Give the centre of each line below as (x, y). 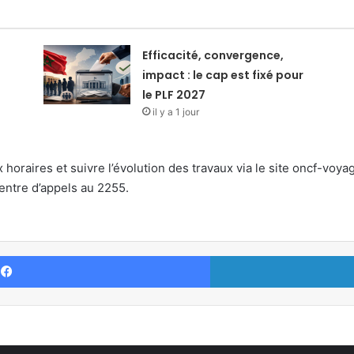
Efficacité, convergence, (213, 55)
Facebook (233, 255)
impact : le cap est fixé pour (222, 75)
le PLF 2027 (173, 95)
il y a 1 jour (175, 112)
